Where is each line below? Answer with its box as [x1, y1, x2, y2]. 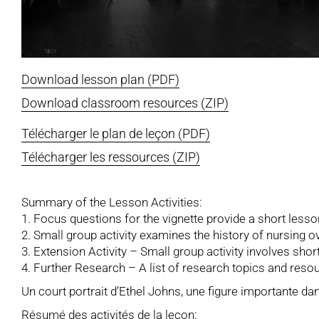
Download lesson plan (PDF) [21, 71, 179, 87]
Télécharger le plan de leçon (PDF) [21, 125, 210, 141]
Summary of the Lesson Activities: [21, 194, 202, 209]
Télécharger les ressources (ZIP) [21, 149, 200, 164]
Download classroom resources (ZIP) [21, 95, 229, 110]
